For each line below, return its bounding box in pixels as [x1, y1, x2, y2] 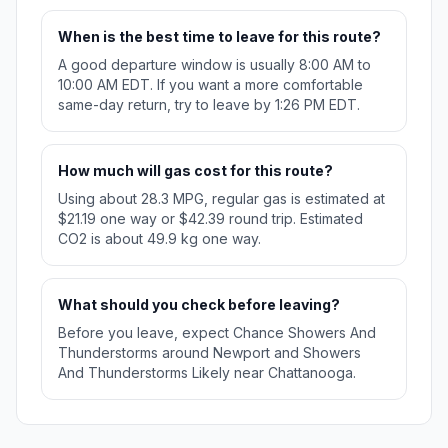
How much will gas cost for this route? [58, 162, 333, 180]
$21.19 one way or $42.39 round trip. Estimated [58, 210, 363, 228]
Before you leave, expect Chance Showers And [58, 324, 376, 342]
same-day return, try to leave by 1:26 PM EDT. [58, 96, 360, 114]
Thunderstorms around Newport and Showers [58, 344, 361, 362]
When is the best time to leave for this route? [58, 28, 381, 46]
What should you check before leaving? [58, 296, 340, 314]
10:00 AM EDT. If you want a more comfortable [58, 76, 363, 94]
